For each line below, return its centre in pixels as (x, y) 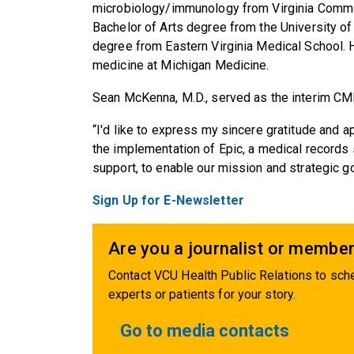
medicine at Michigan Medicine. (181, 66)
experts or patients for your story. (202, 295)
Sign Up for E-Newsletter (168, 201)
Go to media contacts (205, 331)
